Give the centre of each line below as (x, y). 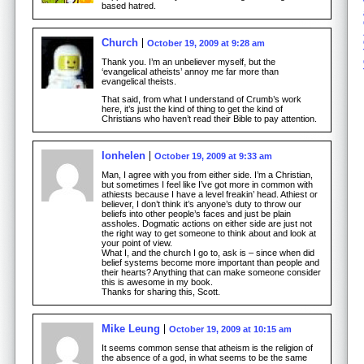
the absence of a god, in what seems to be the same (204, 357)
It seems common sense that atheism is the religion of (207, 347)
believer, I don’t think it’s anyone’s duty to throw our (201, 204)
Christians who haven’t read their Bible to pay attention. (209, 118)
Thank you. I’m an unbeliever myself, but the (188, 61)
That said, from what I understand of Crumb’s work (201, 99)
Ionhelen (123, 155)
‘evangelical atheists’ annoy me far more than (190, 71)
